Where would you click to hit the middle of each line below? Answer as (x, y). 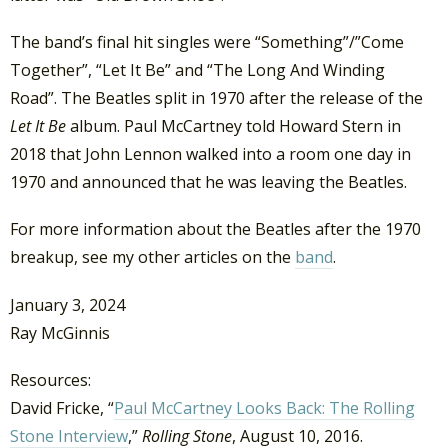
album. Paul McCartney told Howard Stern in (233, 126)
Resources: (50, 379)
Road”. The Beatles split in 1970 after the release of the (216, 98)
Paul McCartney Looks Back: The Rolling (264, 407)
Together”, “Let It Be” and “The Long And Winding (197, 70)
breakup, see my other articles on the (152, 257)
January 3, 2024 (67, 304)
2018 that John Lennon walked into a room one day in (210, 154)
